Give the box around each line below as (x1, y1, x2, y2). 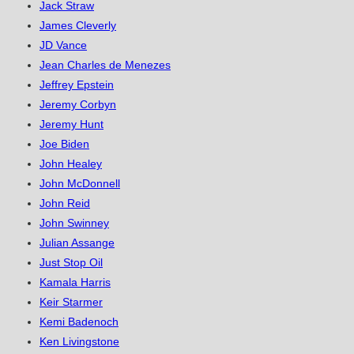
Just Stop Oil (40, 256, 103, 269)
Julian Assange (40, 236, 115, 250)
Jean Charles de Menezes (40, 58, 171, 72)
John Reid (40, 197, 90, 210)
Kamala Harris (40, 276, 111, 289)
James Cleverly (40, 19, 116, 32)
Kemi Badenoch (40, 315, 119, 329)
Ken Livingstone (40, 335, 119, 348)
